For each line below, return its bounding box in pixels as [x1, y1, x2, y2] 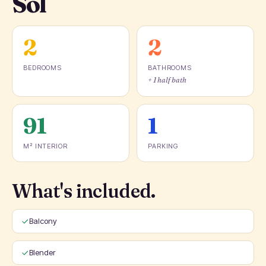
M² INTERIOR [23, 142, 68, 150]
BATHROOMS [148, 64, 192, 72]
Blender [29, 248, 55, 257]
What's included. [12, 179, 156, 202]
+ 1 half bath [148, 75, 186, 84]
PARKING [148, 142, 179, 150]
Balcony [29, 216, 57, 226]
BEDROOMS [23, 64, 62, 72]
